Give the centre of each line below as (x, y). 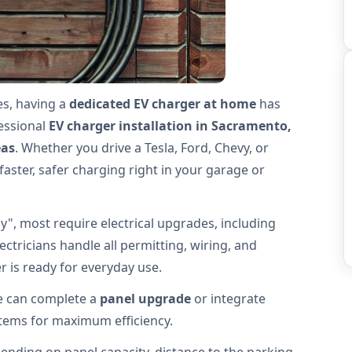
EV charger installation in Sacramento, (170, 126)
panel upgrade (145, 299)
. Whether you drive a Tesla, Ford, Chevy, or (142, 148)
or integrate (228, 299)
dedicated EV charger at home (163, 104)
